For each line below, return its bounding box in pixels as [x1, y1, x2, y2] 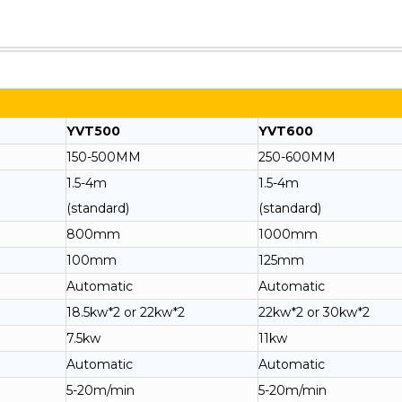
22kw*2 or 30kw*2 [258, 304, 370, 320]
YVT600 [258, 123, 313, 139]
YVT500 [66, 123, 120, 139]
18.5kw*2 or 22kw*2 [66, 304, 185, 320]
